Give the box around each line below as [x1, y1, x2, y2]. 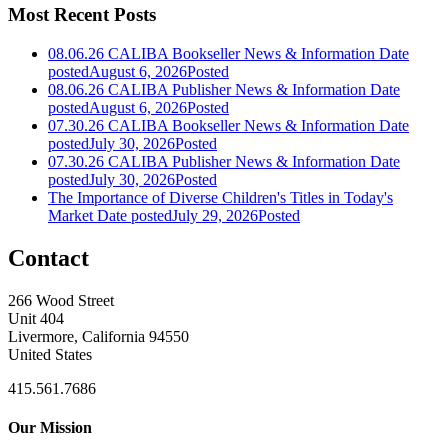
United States [8, 345, 92, 363]
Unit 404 [8, 309, 64, 327]
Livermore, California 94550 [8, 327, 189, 345]
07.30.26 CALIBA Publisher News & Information [48, 152, 366, 170]
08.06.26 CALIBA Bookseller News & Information [48, 44, 375, 62]
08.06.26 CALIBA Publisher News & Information [48, 80, 366, 98]
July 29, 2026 [172, 206, 258, 224]
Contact [8, 244, 89, 271]
